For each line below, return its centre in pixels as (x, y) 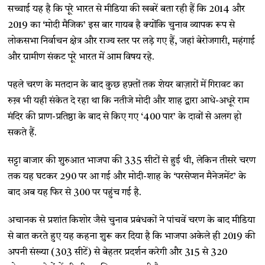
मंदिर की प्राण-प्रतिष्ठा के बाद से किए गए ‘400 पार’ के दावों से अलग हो (125, 117)
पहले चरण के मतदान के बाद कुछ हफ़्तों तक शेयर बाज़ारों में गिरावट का (126, 85)
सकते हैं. (22, 133)
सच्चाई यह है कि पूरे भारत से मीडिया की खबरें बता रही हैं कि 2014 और (127, 10)
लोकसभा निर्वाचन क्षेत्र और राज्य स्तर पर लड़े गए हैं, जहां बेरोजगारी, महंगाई (132, 42)
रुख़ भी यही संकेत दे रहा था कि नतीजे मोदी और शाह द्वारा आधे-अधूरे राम (129, 101)
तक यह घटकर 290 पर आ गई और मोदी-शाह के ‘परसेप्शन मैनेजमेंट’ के (127, 177)
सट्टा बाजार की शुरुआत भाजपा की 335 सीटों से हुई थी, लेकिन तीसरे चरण (132, 161)
